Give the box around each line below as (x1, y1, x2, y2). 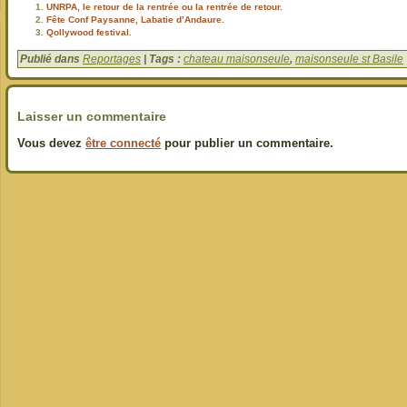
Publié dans (20, 53, 83, 66)
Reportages (83, 53, 141, 66)
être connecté (85, 136, 161, 151)
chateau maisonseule (184, 53, 290, 66)
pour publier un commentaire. (161, 136, 333, 151)
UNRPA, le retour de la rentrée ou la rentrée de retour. (46, 2, 283, 13)
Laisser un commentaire (17, 109, 166, 124)
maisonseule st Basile (295, 53, 403, 66)
